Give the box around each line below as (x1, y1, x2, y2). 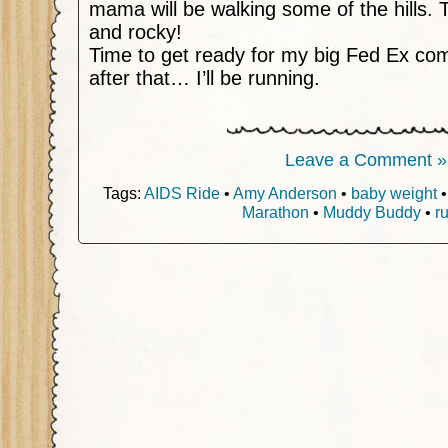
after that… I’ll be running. (89, 67, 320, 89)
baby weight (350, 183, 437, 202)
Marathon (242, 202, 309, 221)
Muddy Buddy (323, 202, 421, 221)
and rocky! (89, 21, 182, 43)
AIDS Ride (143, 183, 220, 202)
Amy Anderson (232, 183, 337, 202)
